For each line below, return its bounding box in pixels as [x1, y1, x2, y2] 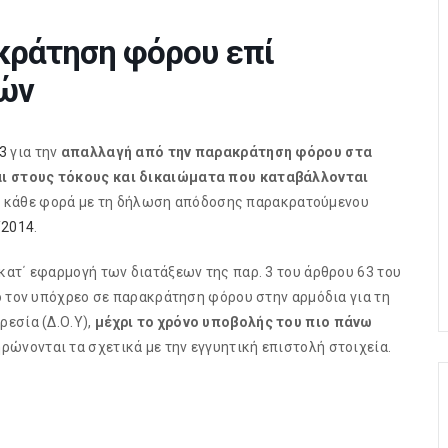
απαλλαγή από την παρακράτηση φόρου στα [60, 144, 373, 160]
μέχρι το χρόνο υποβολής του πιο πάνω [94, 314, 373, 330]
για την [7, 144, 61, 160]
